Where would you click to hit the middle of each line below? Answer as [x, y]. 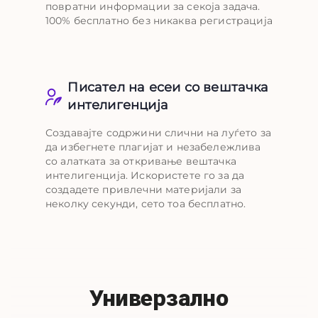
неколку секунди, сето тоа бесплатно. [146, 204]
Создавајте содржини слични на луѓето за [158, 133]
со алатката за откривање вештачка [141, 161]
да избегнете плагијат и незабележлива [153, 147]
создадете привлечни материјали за [143, 190]
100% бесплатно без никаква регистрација [159, 21]
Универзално [159, 298]
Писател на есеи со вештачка [168, 87]
